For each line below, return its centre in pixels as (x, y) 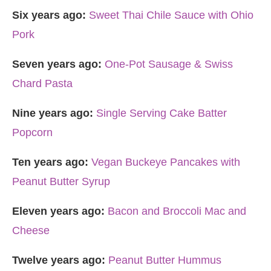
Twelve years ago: (59, 260)
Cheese (31, 230)
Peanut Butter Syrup (61, 181)
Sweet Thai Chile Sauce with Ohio (171, 15)
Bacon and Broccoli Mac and (177, 211)
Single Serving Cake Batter (162, 113)
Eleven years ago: (58, 211)
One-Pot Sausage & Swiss (169, 64)
